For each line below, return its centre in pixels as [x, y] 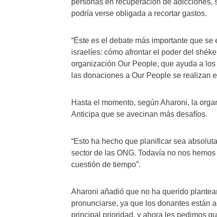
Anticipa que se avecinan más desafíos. [139, 114]
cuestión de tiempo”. [106, 164]
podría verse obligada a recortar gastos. [139, 13]
